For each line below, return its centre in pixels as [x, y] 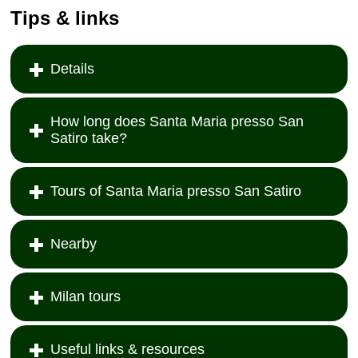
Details [73, 69]
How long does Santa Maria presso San [177, 122]
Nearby [74, 244]
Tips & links [65, 18]
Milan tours [86, 297]
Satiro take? [89, 139]
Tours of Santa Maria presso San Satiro [176, 191]
